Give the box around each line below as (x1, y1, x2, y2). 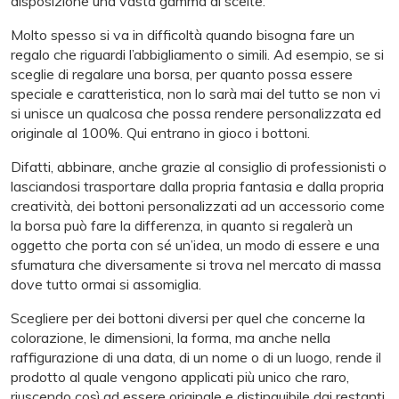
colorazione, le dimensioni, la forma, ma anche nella (11, 329, 330, 347)
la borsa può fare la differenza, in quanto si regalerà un (11, 216, 353, 235)
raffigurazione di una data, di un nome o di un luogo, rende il (11, 348, 381, 367)
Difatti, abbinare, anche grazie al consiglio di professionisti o (11, 158, 387, 176)
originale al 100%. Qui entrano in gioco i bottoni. (11, 124, 310, 142)
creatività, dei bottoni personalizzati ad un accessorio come (11, 197, 385, 216)
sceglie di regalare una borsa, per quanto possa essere (11, 65, 353, 84)
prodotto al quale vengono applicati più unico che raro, (11, 368, 349, 387)
